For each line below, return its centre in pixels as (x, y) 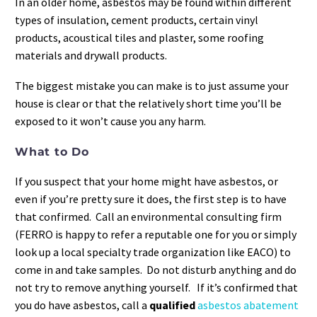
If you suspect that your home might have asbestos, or (146, 181)
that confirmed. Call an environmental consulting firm (148, 217)
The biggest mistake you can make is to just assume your (152, 86)
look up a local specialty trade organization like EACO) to (153, 252)
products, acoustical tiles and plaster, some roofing (139, 38)
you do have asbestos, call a (82, 305)
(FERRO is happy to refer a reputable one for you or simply (156, 235)
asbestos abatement (248, 305)
